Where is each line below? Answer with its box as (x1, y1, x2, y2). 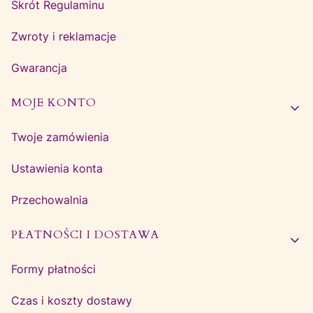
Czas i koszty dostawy (11, 293, 132, 307)
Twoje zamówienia (11, 130, 109, 144)
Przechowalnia (11, 193, 88, 207)
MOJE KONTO (11, 95, 96, 110)
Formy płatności (11, 262, 96, 276)
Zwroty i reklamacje (11, 29, 116, 43)
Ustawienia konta (11, 161, 103, 175)
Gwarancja (11, 61, 67, 75)
